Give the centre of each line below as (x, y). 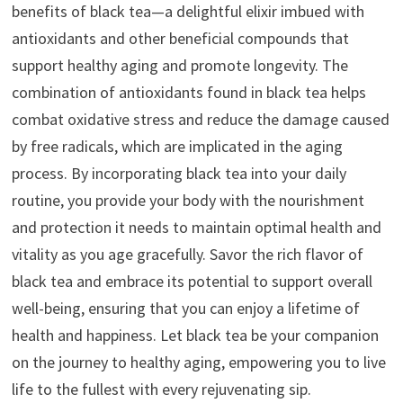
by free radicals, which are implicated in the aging (177, 146)
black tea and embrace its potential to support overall (192, 281)
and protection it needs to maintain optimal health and (196, 227)
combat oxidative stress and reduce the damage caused (200, 119)
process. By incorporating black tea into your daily (179, 173)
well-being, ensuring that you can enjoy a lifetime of (185, 308)
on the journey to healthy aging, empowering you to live (198, 362)
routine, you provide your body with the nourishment (188, 200)
